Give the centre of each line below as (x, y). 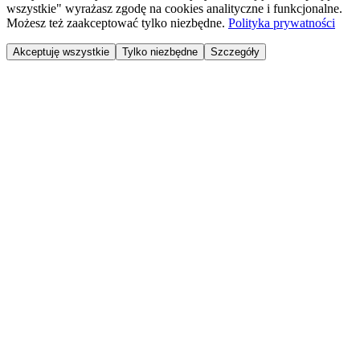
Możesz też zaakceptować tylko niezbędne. (116, 22)
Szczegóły (235, 51)
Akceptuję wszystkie (61, 51)
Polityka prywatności (282, 22)
